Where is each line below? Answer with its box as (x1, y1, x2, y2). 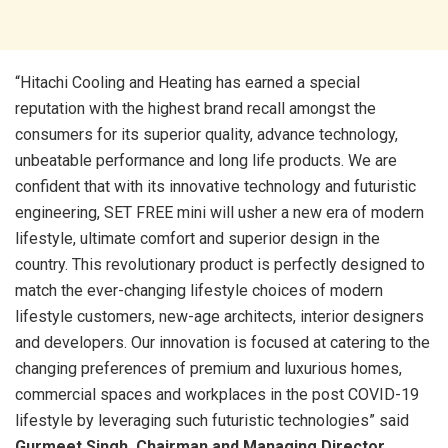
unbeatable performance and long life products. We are (15, 150, 397, 170)
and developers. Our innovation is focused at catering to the (15, 332, 430, 352)
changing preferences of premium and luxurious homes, (15, 358, 402, 378)
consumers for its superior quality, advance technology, (15, 124, 398, 144)
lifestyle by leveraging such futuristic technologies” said (15, 410, 409, 430)
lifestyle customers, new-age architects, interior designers (15, 306, 424, 326)
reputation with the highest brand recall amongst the (15, 98, 376, 118)
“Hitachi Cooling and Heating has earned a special (15, 72, 360, 92)
